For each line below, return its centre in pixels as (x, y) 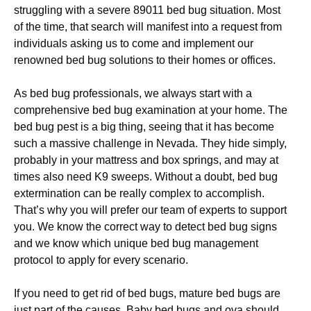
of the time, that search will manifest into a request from (148, 27)
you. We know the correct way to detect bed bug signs (145, 227)
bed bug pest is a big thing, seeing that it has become (144, 127)
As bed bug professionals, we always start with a (133, 93)
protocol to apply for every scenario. (101, 260)
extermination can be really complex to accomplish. (139, 193)
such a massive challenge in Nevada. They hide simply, (150, 143)
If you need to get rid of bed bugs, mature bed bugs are (147, 293)
